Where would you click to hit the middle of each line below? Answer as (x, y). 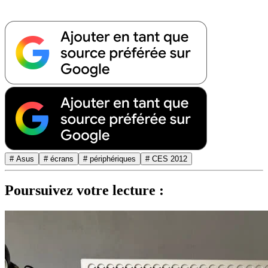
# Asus (22, 159)
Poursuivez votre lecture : (84, 191)
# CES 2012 (166, 159)
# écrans (59, 159)
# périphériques (109, 159)
